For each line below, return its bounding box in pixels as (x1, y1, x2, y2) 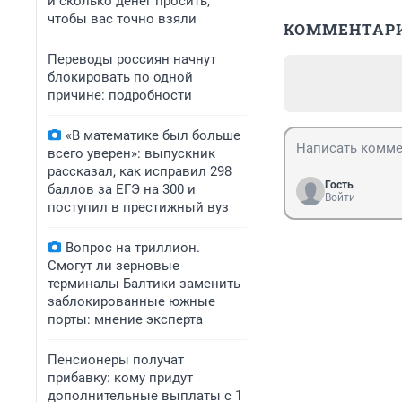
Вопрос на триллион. (66, 240, 200, 256)
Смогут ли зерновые (48, 258, 179, 274)
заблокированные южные (48, 293, 215, 310)
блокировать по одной (48, 69, 193, 85)
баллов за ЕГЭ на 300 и (48, 181, 196, 197)
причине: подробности (48, 87, 192, 103)
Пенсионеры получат (48, 352, 184, 368)
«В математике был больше (66, 127, 240, 144)
